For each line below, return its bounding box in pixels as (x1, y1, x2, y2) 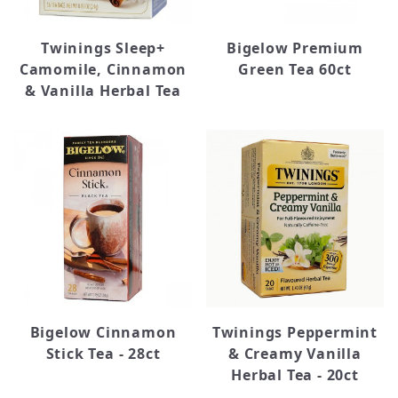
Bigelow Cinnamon (29, 322, 177, 342)
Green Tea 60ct (238, 60, 352, 79)
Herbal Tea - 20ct (231, 365, 359, 385)
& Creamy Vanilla (228, 344, 362, 363)
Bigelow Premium (226, 38, 363, 58)
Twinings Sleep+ (40, 38, 165, 58)
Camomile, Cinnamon (19, 60, 187, 79)
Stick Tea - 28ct (45, 344, 161, 363)
